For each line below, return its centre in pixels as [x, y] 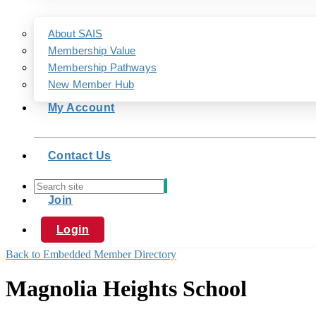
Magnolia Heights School [126, 289]
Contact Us [80, 156]
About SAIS [75, 34]
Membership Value [92, 50]
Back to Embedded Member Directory [91, 254]
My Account [81, 108]
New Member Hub [91, 84]
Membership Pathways [102, 67]
